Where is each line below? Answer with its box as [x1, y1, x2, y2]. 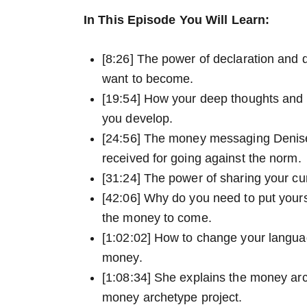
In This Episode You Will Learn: [84, 12, 270, 27]
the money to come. [102, 211, 212, 225]
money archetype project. [102, 291, 243, 305]
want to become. [102, 72, 194, 86]
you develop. [102, 112, 173, 126]
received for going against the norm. [102, 151, 302, 166]
